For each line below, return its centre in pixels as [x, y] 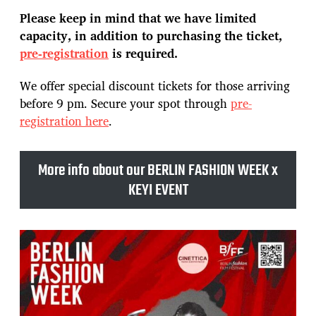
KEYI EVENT [158, 191]
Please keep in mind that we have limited [138, 18]
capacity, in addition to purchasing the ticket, [151, 36]
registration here [64, 121]
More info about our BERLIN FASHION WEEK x [158, 171]
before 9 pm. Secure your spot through [125, 104]
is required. [143, 53]
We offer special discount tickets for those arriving [155, 86]
